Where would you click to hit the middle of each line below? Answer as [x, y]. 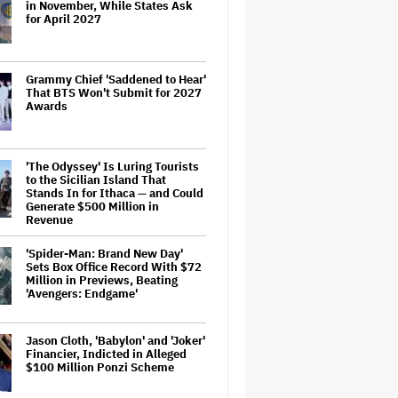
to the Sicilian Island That [96, 179]
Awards [47, 106]
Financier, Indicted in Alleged [106, 354]
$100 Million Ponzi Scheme [100, 367]
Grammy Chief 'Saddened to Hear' [116, 79]
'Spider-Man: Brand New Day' [104, 253]
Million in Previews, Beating [102, 280]
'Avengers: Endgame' [82, 293]
